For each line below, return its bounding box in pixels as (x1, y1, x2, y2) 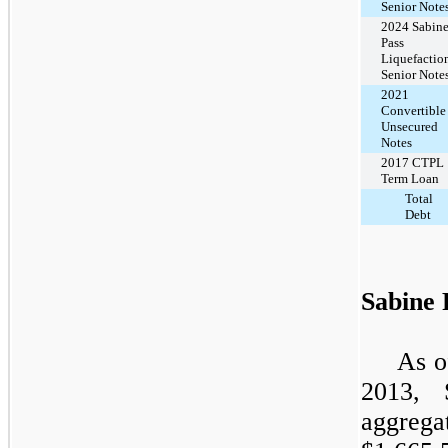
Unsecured (381, 118, 438, 134)
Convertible (381, 102, 446, 118)
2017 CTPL (381, 154, 444, 170)
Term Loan (381, 170, 439, 186)
